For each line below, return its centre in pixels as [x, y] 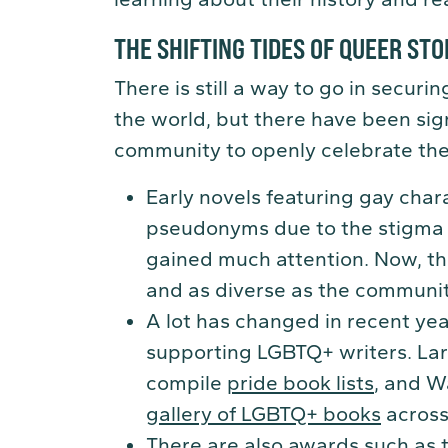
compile [186, 382]
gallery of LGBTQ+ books [263, 413]
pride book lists [300, 382]
